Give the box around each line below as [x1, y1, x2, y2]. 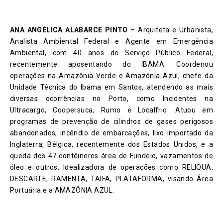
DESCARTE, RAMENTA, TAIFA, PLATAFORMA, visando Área [10, 175, 213, 183]
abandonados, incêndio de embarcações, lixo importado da [10, 129, 213, 137]
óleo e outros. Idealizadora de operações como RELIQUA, [10, 163, 213, 172]
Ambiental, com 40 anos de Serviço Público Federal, [10, 49, 213, 57]
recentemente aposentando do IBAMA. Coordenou [10, 60, 213, 69]
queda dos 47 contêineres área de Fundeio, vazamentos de [10, 152, 213, 160]
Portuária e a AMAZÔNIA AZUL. [10, 186, 114, 195]
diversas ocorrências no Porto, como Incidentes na [10, 95, 213, 103]
